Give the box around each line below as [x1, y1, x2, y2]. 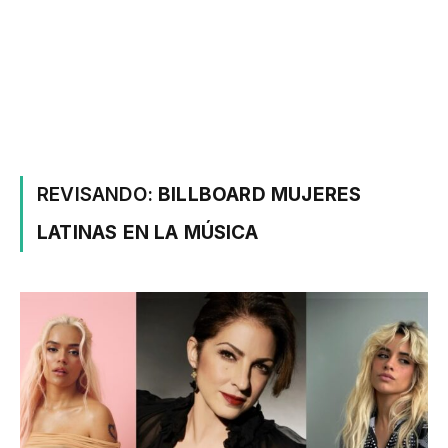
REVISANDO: [37, 183, 159, 206]
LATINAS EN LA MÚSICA [37, 221, 258, 244]
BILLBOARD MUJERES [158, 183, 362, 206]
